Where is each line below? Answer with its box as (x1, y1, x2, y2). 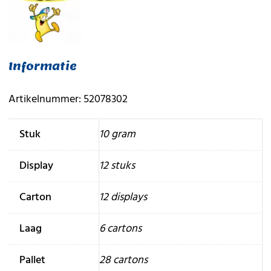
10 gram (99, 126, 135, 144)
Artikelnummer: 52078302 (8, 91, 128, 109)
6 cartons (99, 220, 142, 238)
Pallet (19, 252, 45, 270)
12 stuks (99, 157, 135, 175)
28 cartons (99, 252, 148, 270)
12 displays (99, 189, 147, 207)
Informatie (8, 59, 77, 74)
